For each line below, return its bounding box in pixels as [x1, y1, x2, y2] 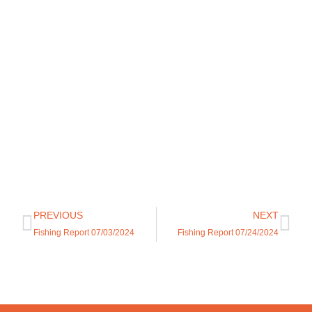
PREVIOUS [33, 210, 83, 221]
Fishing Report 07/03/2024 [33, 228, 134, 238]
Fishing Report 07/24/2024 [178, 228, 279, 238]
